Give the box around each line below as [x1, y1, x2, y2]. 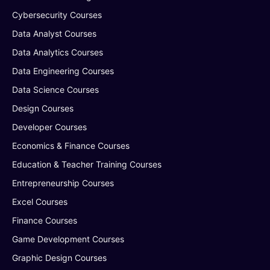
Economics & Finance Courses [12, 140, 130, 151]
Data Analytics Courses [12, 47, 103, 57]
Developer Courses [12, 122, 87, 132]
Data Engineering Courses [12, 66, 114, 76]
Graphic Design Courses [12, 253, 107, 263]
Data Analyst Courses [12, 28, 96, 39]
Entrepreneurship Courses [12, 178, 114, 188]
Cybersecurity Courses [12, 10, 102, 20]
